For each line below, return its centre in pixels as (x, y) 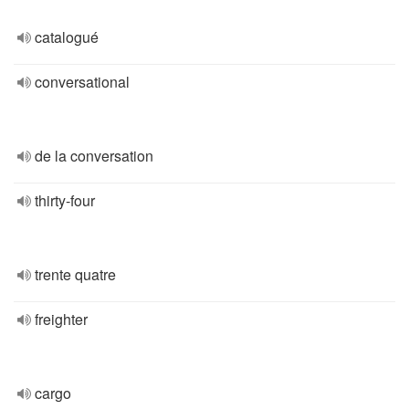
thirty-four (65, 200)
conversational (82, 82)
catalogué (67, 37)
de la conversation (94, 156)
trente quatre (75, 274)
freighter (61, 319)
